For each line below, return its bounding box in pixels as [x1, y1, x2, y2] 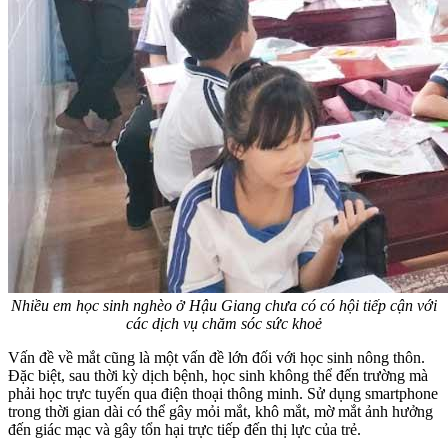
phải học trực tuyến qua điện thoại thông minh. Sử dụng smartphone [8, 385, 438, 403]
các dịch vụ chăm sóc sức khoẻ [126, 315, 322, 333]
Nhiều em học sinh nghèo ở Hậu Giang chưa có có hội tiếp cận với [11, 297, 437, 315]
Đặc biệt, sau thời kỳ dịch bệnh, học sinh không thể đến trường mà [8, 367, 428, 385]
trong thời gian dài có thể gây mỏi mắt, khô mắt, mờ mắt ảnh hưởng [8, 403, 433, 421]
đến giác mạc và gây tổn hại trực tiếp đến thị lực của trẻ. [8, 421, 361, 439]
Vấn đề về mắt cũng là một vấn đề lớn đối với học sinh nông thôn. [8, 349, 425, 367]
